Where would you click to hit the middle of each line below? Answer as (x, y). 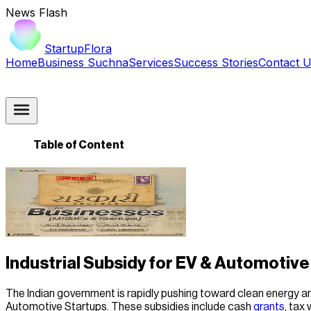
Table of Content (79, 145)
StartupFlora (78, 49)
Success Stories (216, 62)
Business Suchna (83, 62)
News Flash (36, 12)
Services (151, 62)
